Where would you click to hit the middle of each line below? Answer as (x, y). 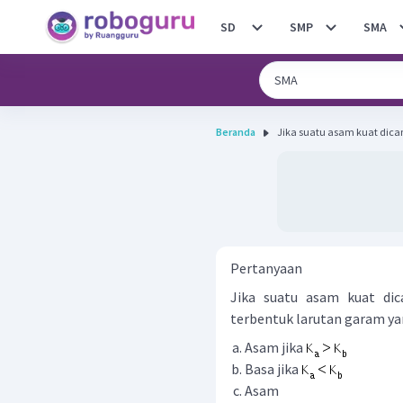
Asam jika (275, 347)
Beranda (236, 132)
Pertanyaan (266, 268)
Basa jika (273, 369)
